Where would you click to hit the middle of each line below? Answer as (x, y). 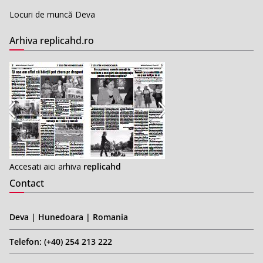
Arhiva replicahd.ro (52, 40)
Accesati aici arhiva (46, 166)
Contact (27, 183)
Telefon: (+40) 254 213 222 (61, 241)
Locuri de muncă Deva (52, 14)
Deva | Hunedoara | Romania (69, 217)
